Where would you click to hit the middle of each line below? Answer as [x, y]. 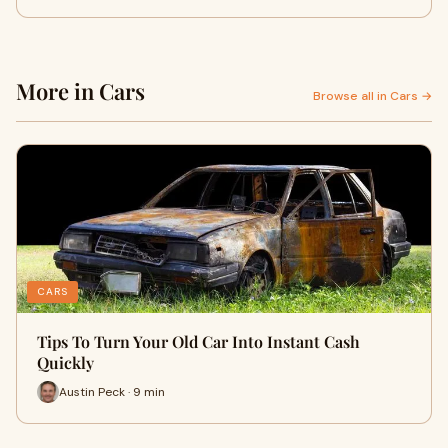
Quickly [65, 362]
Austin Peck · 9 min [112, 391]
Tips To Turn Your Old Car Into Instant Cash [198, 341]
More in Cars [80, 91]
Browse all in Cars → [372, 96]
